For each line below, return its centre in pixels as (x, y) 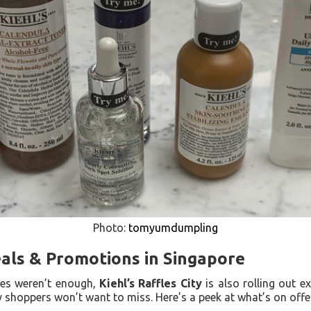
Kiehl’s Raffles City (150, 283)
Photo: (111, 228)
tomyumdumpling (173, 228)
